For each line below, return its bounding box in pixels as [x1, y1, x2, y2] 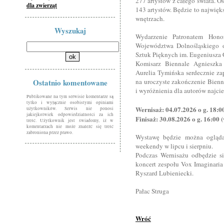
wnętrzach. [135, 14, 164, 23]
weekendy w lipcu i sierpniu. [135, 141, 213, 150]
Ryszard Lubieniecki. [135, 168, 193, 177]
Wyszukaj [54, 25, 86, 36]
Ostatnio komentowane [32, 77, 107, 88]
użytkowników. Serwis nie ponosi [26, 105, 113, 111]
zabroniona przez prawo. [26, 129, 73, 135]
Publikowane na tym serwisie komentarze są [26, 93, 113, 99]
